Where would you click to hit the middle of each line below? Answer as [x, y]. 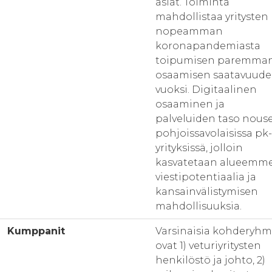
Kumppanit [36, 231]
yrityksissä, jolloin [199, 148]
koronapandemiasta [208, 46]
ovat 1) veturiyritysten [208, 246]
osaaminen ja [190, 104]
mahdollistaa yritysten [212, 17]
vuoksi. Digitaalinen [206, 90]
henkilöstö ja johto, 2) [210, 260]
